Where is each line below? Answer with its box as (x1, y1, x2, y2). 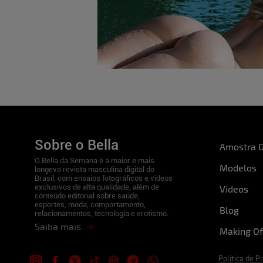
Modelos (219, 162, 257, 173)
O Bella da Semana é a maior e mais (35, 156, 154, 165)
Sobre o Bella (35, 137, 119, 153)
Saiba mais (35, 221, 83, 232)
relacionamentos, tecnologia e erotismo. (35, 209, 168, 218)
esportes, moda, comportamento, (35, 200, 146, 209)
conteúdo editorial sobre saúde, (35, 191, 140, 200)
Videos (219, 183, 248, 194)
